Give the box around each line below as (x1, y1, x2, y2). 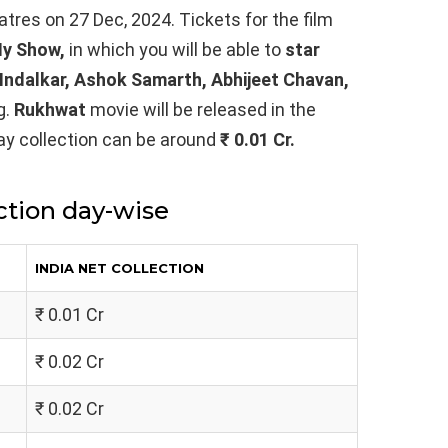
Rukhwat (14, 99, 86, 120)
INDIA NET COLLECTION (35, 260, 204, 276)
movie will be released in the (86, 99, 316, 120)
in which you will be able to (65, 39, 281, 60)
